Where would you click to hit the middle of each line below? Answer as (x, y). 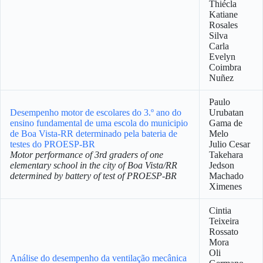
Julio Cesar (230, 144)
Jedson (222, 165)
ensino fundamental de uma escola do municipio (99, 123)
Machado (226, 176)
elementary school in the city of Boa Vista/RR (94, 165)
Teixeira (224, 221)
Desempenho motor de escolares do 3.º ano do (96, 112)
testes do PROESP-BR (53, 144)
